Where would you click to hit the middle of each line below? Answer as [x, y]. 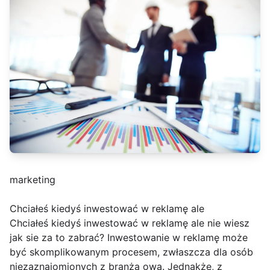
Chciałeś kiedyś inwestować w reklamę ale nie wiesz [130, 223]
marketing [33, 180]
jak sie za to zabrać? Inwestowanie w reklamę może [129, 238]
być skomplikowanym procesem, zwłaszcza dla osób [131, 252]
